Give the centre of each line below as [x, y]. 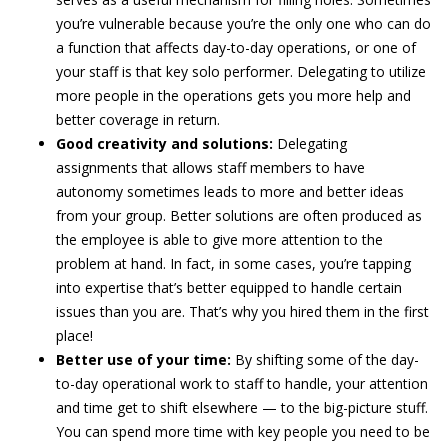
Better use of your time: [145, 359]
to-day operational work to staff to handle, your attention [242, 383]
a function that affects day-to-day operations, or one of [236, 47]
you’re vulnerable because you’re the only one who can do [243, 23]
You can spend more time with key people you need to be [243, 431]
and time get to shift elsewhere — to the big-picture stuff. [242, 407]
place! [74, 335]
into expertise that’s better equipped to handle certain [229, 287]
